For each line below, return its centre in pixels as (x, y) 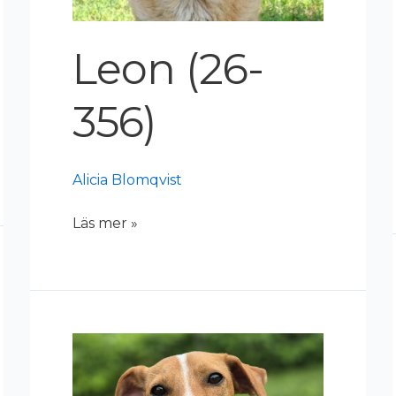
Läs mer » (105, 223)
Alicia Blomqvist (127, 179)
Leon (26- (168, 69)
